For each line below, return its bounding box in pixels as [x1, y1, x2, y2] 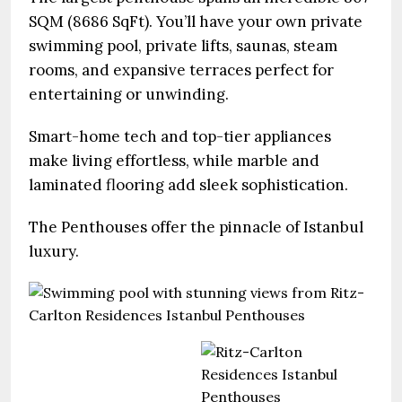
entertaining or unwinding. [29, 84, 229, 104]
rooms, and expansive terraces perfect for [29, 60, 334, 80]
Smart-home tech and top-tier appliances [29, 127, 331, 146]
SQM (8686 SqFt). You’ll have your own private [29, 12, 363, 31]
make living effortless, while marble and [29, 151, 319, 170]
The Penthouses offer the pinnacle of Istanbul [29, 217, 363, 237]
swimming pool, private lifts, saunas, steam [29, 36, 337, 56]
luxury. [29, 241, 79, 261]
